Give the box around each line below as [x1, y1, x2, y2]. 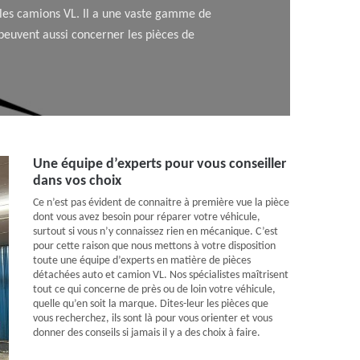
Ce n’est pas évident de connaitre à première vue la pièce [33, 197, 289, 209]
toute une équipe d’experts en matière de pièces [33, 255, 251, 267]
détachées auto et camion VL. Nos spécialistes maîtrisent [33, 269, 288, 281]
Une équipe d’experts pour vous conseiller [33, 157, 286, 172]
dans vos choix [33, 174, 121, 189]
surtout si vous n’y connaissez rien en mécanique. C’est [33, 226, 278, 238]
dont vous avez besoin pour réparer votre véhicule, [33, 211, 260, 223]
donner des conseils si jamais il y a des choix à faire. [33, 327, 260, 339]
